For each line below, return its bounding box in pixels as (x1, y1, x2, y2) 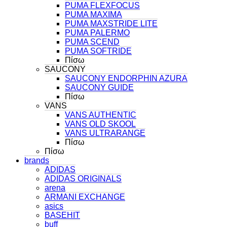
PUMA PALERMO (65, 28, 130, 37)
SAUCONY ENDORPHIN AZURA (65, 73, 187, 83)
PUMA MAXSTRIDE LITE (65, 19, 158, 28)
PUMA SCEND (65, 37, 120, 46)
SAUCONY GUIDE (65, 83, 134, 92)
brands (24, 156, 49, 165)
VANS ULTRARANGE (65, 128, 145, 137)
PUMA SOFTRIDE (65, 46, 132, 55)
